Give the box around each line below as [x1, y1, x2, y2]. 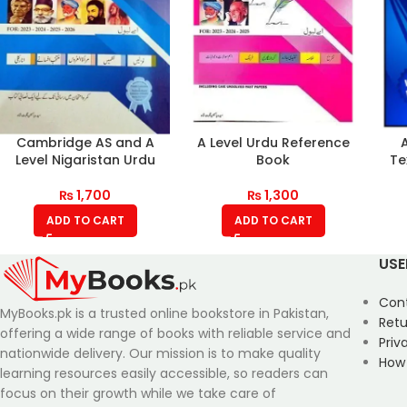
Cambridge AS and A [15, 133, 154, 152]
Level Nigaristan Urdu [15, 150, 155, 169]
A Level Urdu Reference [196, 133, 350, 152]
